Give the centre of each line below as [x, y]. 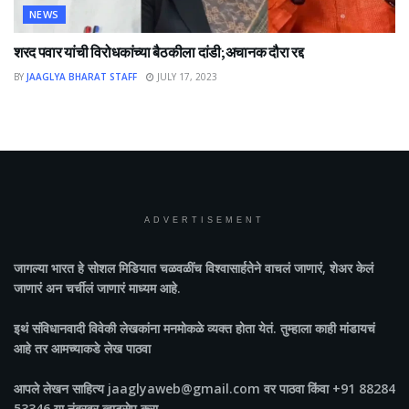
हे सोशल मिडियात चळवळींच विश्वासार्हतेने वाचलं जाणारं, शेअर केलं [224, 268]
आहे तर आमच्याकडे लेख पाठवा [82, 349]
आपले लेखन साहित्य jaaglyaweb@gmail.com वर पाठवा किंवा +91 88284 [204, 389]
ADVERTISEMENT [204, 220]
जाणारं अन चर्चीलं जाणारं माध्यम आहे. [97, 288]
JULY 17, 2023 [186, 77]
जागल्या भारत [44, 268]
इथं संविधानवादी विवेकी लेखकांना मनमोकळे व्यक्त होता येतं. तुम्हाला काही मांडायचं [194, 329]
